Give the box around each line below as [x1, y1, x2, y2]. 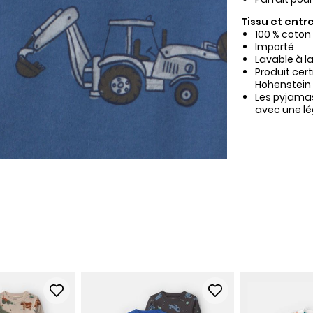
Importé [254, 39, 294, 54]
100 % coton [254, 27, 311, 41]
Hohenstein [254, 77, 311, 92]
